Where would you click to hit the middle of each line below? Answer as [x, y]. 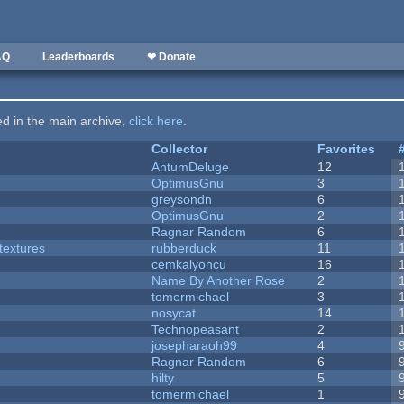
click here [156, 121]
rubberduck [184, 248]
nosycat [174, 313]
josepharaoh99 [195, 346]
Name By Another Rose [219, 281]
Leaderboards [78, 57]
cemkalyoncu [189, 265]
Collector [180, 149]
